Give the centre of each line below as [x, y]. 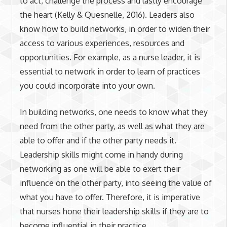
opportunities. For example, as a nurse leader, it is [110, 57]
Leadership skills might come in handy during [101, 154]
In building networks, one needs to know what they [113, 112]
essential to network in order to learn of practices [110, 71]
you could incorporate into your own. [87, 85]
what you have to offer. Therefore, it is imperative [110, 197]
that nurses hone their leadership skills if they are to [114, 211]
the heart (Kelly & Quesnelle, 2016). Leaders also [107, 14]
